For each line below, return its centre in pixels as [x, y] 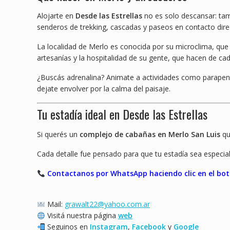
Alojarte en [56, 16]
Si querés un [58, 135]
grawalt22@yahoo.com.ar [107, 204]
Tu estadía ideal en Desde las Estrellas [122, 114]
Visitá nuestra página [81, 216]
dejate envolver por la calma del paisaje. [104, 89]
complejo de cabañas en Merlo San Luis [150, 135]
